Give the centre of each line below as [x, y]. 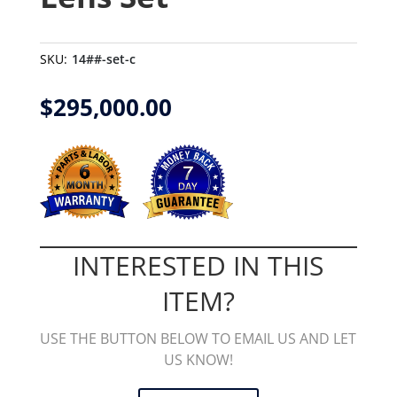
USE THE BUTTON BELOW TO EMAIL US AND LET [198, 338]
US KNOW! [198, 359]
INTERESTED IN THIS [198, 265]
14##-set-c [103, 58]
